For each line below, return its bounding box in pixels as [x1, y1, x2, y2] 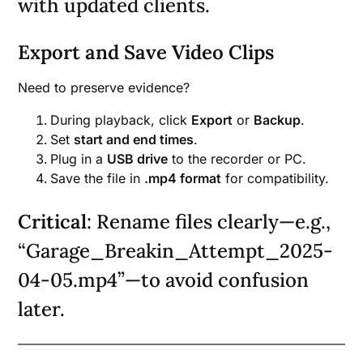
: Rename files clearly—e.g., [87, 209, 331, 235]
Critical [18, 209, 88, 235]
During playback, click [50, 112, 192, 129]
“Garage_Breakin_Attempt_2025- [18, 238, 334, 264]
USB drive [107, 151, 169, 168]
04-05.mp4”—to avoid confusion [18, 267, 310, 293]
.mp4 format [144, 170, 222, 187]
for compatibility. [221, 170, 330, 187]
